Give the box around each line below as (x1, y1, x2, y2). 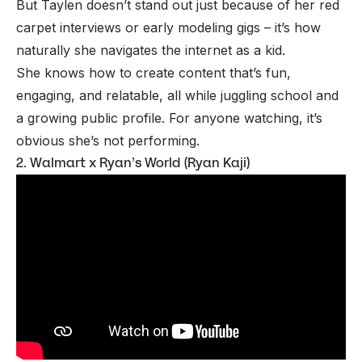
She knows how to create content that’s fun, (16, 64, 291, 81)
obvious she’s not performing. (16, 132, 200, 149)
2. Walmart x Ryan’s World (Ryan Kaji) (16, 153, 250, 172)
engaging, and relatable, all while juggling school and (16, 86, 339, 103)
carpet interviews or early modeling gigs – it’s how (16, 19, 321, 36)
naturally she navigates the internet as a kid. (16, 41, 289, 58)
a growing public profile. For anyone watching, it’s (16, 109, 322, 126)
